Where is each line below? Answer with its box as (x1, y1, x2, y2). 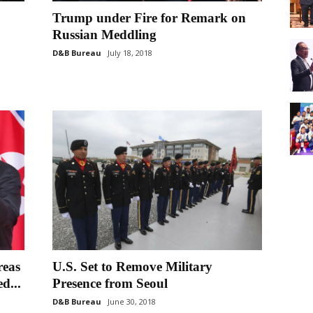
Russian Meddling (52, 27, 156, 42)
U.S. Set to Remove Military (52, 259, 212, 274)
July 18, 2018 (107, 48, 152, 58)
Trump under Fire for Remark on (52, 10, 246, 25)
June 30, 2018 (107, 296, 156, 307)
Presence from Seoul (52, 276, 168, 291)
